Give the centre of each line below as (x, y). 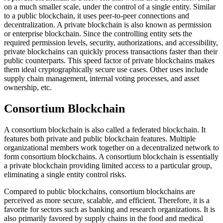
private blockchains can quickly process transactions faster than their (111, 51)
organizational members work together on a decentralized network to (111, 147)
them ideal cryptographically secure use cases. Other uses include (106, 69)
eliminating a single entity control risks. (65, 174)
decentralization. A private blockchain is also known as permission (108, 24)
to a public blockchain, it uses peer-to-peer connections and (97, 15)
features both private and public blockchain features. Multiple (100, 138)
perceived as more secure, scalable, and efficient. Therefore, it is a (107, 200)
